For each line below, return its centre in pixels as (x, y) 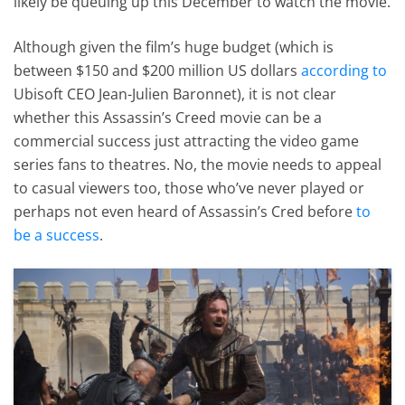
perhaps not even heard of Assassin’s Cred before (185, 211)
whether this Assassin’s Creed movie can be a (168, 117)
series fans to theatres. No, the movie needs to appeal (198, 164)
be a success (57, 235)
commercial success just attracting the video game (187, 141)
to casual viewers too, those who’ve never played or (189, 188)
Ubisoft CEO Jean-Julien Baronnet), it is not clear (175, 94)
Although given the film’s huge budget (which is (174, 47)
